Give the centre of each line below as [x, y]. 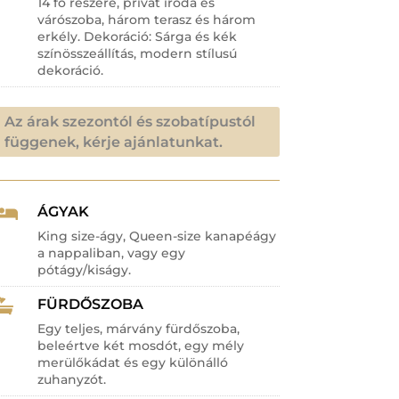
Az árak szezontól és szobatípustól [130, 121]
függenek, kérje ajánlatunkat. [113, 142]
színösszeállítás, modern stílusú [138, 53]
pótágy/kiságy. [85, 270]
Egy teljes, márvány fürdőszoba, [139, 329]
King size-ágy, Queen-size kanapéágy [157, 236]
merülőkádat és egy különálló [133, 363]
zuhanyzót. [72, 380]
